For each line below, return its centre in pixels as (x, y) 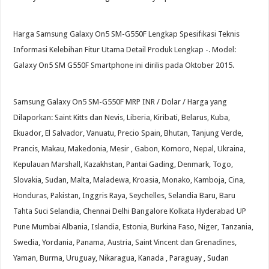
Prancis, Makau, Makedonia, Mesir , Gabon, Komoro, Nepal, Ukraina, (130, 149)
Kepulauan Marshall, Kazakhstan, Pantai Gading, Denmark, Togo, (123, 165)
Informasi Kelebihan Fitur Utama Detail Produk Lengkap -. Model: (125, 50)
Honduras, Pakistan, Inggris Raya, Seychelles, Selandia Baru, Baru (125, 196)
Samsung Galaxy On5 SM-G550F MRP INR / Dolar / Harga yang (120, 102)
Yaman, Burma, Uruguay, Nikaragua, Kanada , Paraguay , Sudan (121, 258)
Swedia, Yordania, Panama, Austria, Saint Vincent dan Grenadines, (125, 243)
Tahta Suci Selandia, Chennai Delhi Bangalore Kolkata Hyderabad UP (130, 211)
